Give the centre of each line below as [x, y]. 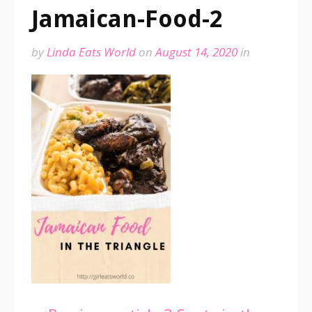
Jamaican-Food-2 [127, 19]
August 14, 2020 [196, 52]
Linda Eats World [91, 52]
